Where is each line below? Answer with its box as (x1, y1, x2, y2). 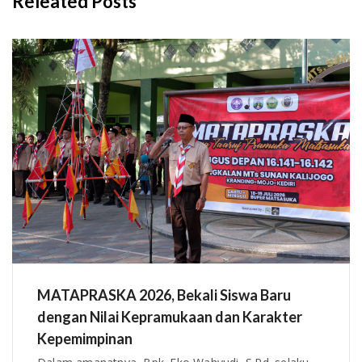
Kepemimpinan (37, 330, 133, 348)
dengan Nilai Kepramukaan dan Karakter (37, 308, 302, 326)
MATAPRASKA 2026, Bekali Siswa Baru (37, 286, 291, 305)
